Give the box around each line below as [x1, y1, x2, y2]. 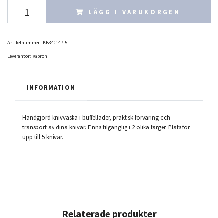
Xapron [33, 53, 47, 60]
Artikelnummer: [7, 39, 41, 46]
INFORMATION [27, 83, 75, 91]
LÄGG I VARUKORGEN [88, 8, 181, 16]
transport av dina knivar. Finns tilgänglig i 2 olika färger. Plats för [22, 123, 190, 131]
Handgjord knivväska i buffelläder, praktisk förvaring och [22, 113, 170, 122]
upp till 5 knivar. [22, 133, 63, 141]
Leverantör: [7, 53, 31, 60]
